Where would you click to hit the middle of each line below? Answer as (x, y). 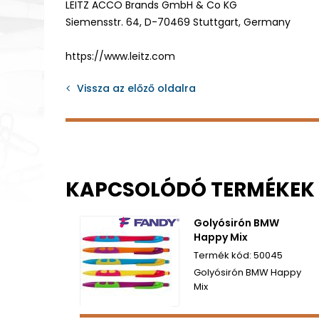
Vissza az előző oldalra (136, 88)
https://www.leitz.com (120, 56)
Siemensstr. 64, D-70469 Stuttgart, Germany (178, 22)
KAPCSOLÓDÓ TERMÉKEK (190, 189)
